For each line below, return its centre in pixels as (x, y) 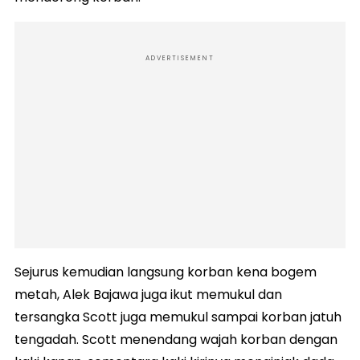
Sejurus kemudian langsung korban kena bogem (166, 272)
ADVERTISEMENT (180, 58)
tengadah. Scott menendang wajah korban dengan (176, 339)
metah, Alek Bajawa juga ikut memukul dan (148, 294)
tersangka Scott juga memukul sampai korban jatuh (178, 317)
